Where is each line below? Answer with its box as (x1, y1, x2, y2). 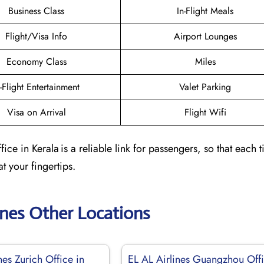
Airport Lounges (173, 29, 237, 43)
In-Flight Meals (177, 4, 233, 18)
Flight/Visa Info (5, 29, 67, 43)
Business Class (8, 4, 64, 18)
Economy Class (6, 54, 67, 68)
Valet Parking (179, 80, 231, 94)
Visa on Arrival (6, 105, 66, 119)
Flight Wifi (184, 105, 226, 119)
